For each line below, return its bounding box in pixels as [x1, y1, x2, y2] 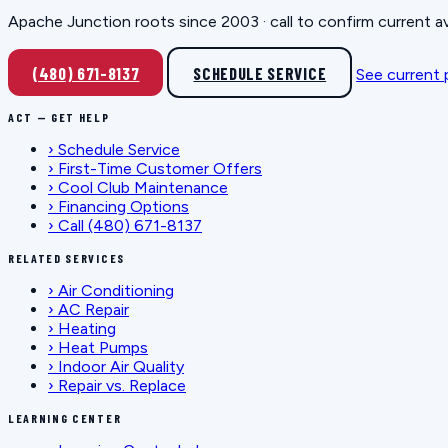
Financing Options [58, 197, 189, 217]
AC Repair [58, 300, 129, 320]
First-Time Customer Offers [58, 159, 262, 179]
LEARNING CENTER [8, 411, 122, 426]
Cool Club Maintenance [58, 178, 228, 198]
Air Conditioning [58, 281, 174, 301]
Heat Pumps [58, 338, 148, 358]
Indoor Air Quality [58, 357, 184, 377]
